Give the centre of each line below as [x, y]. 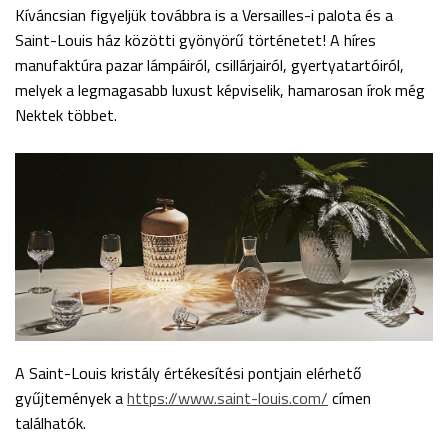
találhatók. [50, 423]
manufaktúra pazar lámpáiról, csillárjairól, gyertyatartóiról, [209, 64]
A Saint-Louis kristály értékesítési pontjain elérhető [188, 373]
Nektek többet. [66, 114]
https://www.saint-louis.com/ [227, 398]
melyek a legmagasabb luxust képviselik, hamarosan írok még [220, 89]
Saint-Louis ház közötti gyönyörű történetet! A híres [195, 39]
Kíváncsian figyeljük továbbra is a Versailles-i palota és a [204, 14]
